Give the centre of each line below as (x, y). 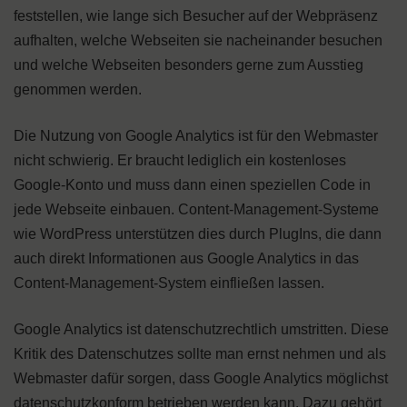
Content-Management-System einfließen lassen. (169, 283)
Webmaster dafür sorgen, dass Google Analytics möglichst (201, 378)
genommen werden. (78, 89)
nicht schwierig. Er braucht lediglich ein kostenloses (180, 160)
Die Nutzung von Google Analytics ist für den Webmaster (196, 136)
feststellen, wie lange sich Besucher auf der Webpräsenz (196, 16)
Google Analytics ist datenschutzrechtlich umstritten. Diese (201, 329)
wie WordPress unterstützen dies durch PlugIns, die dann (198, 234)
